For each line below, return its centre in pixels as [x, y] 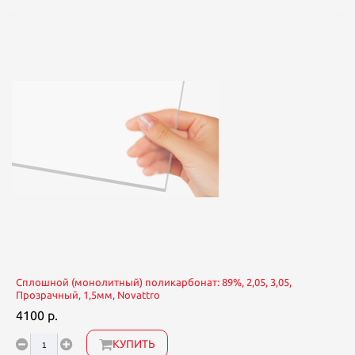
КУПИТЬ [134, 344]
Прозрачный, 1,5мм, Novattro [88, 295]
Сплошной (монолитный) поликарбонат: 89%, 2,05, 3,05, [154, 282]
